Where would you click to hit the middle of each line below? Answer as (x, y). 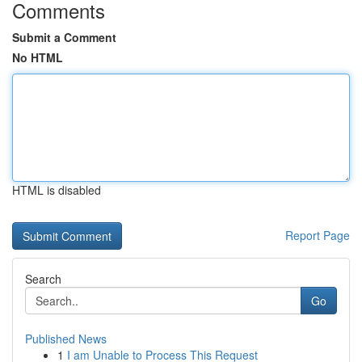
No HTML (38, 57)
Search (43, 279)
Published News (66, 339)
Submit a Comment (64, 37)
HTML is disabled (57, 190)
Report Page (318, 235)
